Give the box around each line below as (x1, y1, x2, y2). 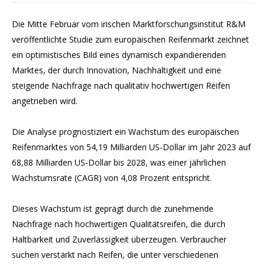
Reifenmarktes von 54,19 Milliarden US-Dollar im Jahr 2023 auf (12, 141, 251, 153)
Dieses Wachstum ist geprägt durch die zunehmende (12, 203, 214, 214)
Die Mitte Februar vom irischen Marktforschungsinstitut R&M (12, 18, 245, 30)
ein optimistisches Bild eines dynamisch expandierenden (12, 49, 226, 60)
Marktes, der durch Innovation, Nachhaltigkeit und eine (12, 64, 221, 76)
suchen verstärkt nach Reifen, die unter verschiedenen (12, 249, 218, 260)
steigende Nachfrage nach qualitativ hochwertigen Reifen (12, 80, 230, 91)
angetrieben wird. (12, 95, 77, 106)
